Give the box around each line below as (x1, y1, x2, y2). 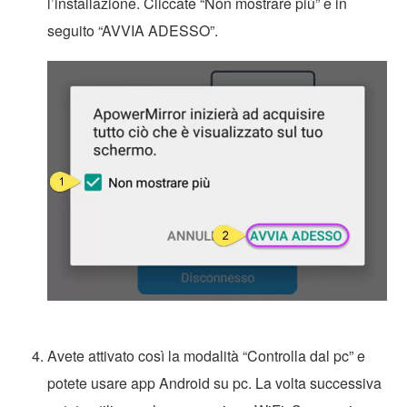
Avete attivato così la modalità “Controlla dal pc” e (47, 345, 366, 367)
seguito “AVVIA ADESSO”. (47, 19, 219, 41)
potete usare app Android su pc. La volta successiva (47, 372, 382, 394)
